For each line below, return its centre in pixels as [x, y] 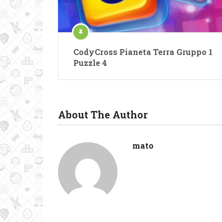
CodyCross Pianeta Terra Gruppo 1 [143, 52]
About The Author [103, 114]
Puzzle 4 [90, 63]
